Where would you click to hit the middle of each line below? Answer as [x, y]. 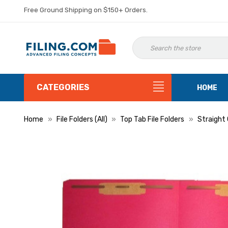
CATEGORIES [63, 87]
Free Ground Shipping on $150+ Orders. [86, 10]
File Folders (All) [82, 119]
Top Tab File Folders [152, 119]
